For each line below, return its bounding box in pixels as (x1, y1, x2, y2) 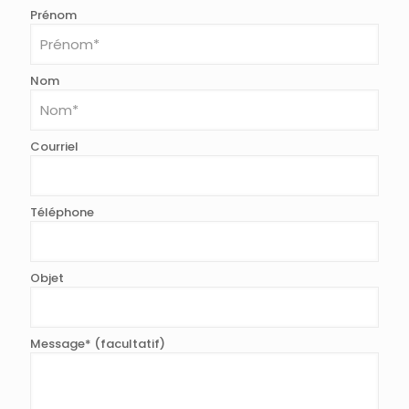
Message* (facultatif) (30, 335, 165, 352)
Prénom (30, 6, 77, 24)
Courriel (30, 138, 79, 155)
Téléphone (30, 204, 94, 221)
